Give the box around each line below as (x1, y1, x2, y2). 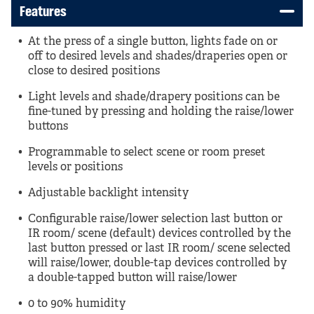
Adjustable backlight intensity (28, 188, 189, 199)
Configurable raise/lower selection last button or (28, 214, 282, 225)
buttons (28, 121, 68, 132)
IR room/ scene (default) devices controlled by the (28, 228, 291, 240)
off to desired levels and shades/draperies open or (28, 51, 287, 62)
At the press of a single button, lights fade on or (28, 36, 278, 48)
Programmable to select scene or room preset (28, 147, 266, 158)
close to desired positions (28, 66, 160, 77)
